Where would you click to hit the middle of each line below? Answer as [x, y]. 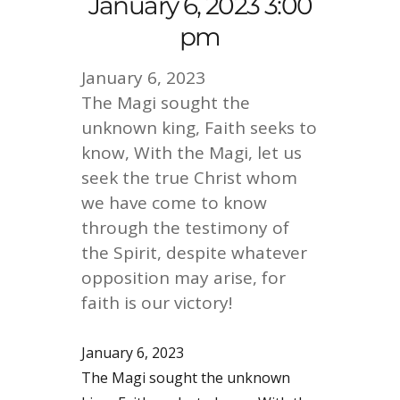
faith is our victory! [157, 303]
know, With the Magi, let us [192, 153]
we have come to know [175, 203]
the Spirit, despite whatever [195, 253]
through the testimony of [186, 228]
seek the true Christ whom [190, 178]
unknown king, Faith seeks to [200, 128]
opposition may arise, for [184, 278]
